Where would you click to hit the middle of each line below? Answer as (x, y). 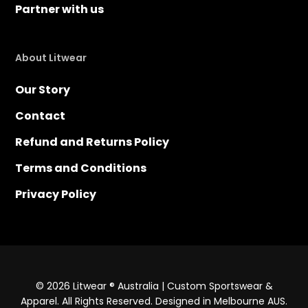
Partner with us (60, 10)
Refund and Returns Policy (92, 142)
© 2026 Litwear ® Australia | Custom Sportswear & (154, 286)
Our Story (43, 90)
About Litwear (51, 58)
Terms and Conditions (81, 168)
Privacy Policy (56, 195)
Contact (41, 116)
